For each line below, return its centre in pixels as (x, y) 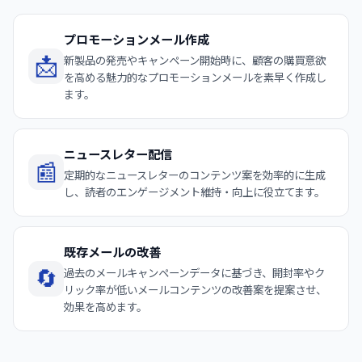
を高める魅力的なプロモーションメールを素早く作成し (195, 77)
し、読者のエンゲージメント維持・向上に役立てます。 (194, 192)
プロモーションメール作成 (137, 40)
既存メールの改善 (112, 252)
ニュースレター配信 (118, 154)
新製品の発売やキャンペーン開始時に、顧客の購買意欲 (195, 60)
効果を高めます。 (105, 307)
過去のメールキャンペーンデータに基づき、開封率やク (194, 273)
